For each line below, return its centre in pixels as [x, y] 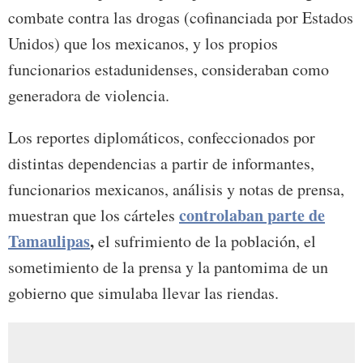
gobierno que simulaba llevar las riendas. [143, 293]
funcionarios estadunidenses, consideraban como [169, 70]
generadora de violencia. [89, 96]
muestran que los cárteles [94, 216]
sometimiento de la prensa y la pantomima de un [168, 267]
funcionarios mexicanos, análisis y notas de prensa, [176, 190]
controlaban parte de [252, 216]
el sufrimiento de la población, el [205, 241]
